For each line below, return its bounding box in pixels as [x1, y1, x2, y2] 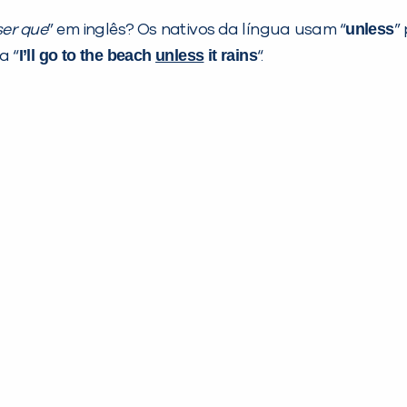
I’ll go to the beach [18, 45, 156, 65]
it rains [203, 45, 258, 65]
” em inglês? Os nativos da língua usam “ [47, 21, 346, 38]
